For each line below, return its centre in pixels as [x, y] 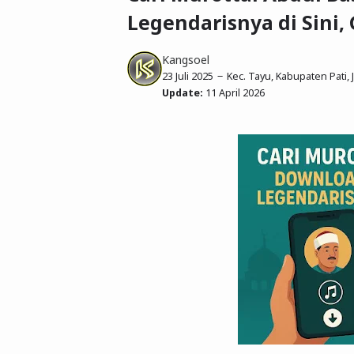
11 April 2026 [235, 93]
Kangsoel [186, 60]
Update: [183, 93]
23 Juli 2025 [188, 77]
